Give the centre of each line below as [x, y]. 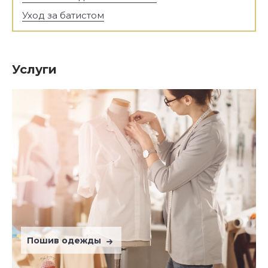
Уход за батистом [63, 15]
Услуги [34, 69]
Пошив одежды [65, 240]
